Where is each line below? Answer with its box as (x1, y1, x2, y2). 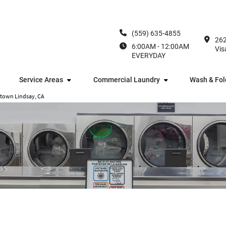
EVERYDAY (132, 51, 165, 60)
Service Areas (19, 76, 63, 84)
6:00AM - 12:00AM (132, 42, 189, 50)
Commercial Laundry (93, 76, 160, 84)
